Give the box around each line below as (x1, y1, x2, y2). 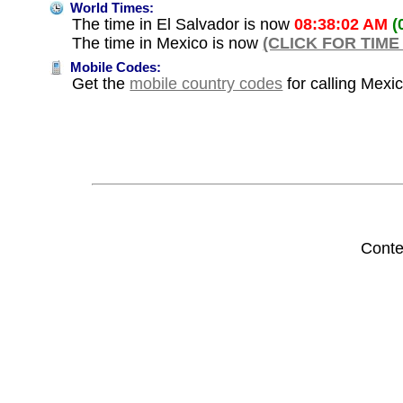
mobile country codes (130, 74, 283, 93)
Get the (72, 74, 130, 93)
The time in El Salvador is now (72, 14, 295, 33)
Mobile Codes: (67, 59, 162, 75)
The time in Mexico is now (72, 33, 264, 52)
